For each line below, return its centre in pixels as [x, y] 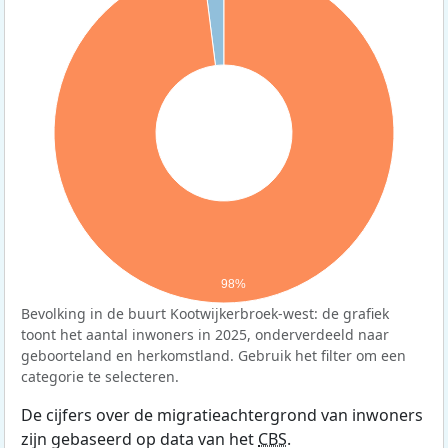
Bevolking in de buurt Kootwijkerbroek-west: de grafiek [205, 314]
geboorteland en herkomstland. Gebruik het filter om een [213, 356]
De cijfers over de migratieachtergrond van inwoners [222, 415]
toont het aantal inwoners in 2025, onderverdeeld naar [205, 335]
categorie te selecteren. [100, 377]
